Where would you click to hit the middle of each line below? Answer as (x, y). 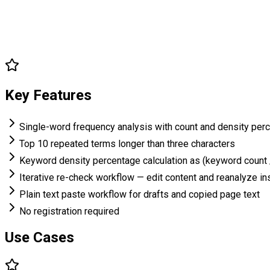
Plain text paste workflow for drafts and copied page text (140, 195)
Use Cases (39, 238)
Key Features (48, 96)
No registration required (69, 212)
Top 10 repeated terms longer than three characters (127, 144)
